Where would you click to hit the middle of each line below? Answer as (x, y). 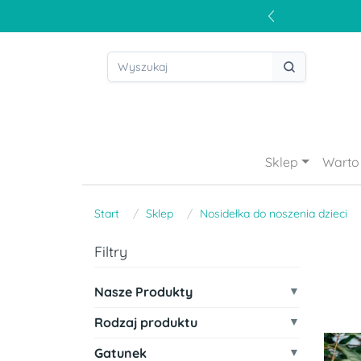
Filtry (111, 252)
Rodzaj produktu (146, 322)
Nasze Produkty (143, 292)
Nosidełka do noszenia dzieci (274, 214)
